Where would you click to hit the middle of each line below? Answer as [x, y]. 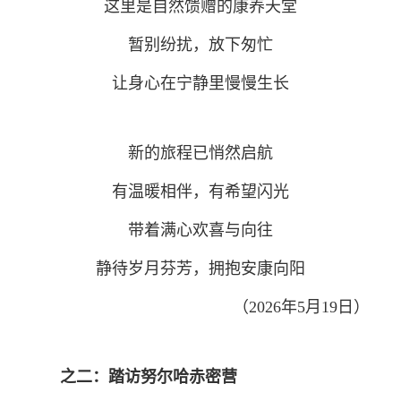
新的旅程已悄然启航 [200, 153]
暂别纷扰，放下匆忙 [200, 44]
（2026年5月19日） [301, 307]
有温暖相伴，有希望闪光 [200, 191]
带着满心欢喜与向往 [200, 230]
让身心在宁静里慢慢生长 [200, 83]
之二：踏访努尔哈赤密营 [149, 376]
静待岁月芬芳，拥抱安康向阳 [200, 268]
